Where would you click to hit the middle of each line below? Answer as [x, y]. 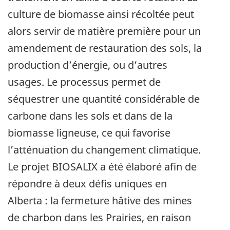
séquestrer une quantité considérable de [104, 99]
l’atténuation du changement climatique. [104, 150]
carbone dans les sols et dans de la [90, 116]
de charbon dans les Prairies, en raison [99, 218]
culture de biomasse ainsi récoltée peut [101, 14]
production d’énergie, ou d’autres [88, 65]
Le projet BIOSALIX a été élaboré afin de [102, 167]
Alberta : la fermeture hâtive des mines [100, 201]
